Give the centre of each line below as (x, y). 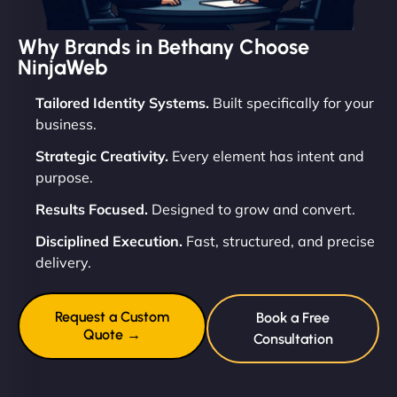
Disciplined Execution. (109, 241)
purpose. (64, 178)
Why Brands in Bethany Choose (163, 47)
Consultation (293, 339)
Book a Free (293, 318)
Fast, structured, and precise (279, 241)
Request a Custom (113, 317)
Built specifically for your (292, 103)
